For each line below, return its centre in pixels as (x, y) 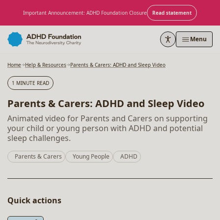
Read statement (172, 13)
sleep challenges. (39, 138)
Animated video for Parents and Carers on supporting (108, 118)
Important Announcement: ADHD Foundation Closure (85, 13)
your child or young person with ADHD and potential (105, 128)
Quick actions (34, 200)
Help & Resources (46, 65)
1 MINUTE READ (30, 83)
